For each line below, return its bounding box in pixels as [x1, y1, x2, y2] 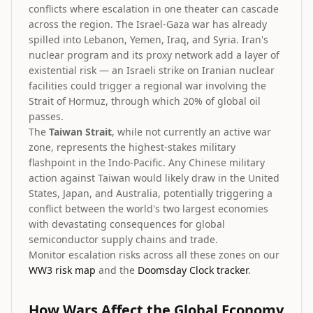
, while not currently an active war [112, 125, 271, 138]
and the [96, 263, 138, 277]
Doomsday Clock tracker [138, 263, 248, 277]
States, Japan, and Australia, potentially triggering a [29, 187, 272, 200]
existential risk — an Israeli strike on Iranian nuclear [29, 64, 275, 77]
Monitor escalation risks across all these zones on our [29, 248, 279, 261]
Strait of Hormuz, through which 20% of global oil [29, 94, 261, 108]
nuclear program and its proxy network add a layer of [29, 48, 279, 61]
